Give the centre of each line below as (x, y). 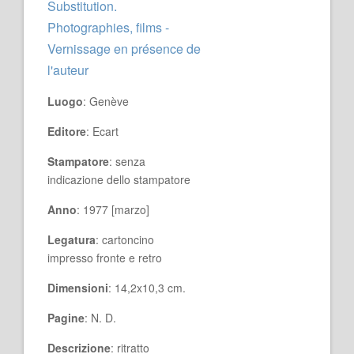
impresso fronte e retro (105, 258)
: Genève (106, 101)
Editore (67, 131)
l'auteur (68, 70)
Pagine (66, 318)
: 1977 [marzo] (113, 209)
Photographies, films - (108, 27)
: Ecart (102, 131)
